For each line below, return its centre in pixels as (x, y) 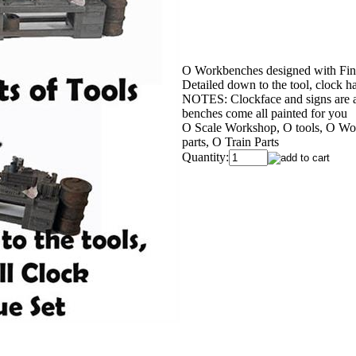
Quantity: (205, 157)
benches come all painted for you (265, 113)
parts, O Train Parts (230, 141)
